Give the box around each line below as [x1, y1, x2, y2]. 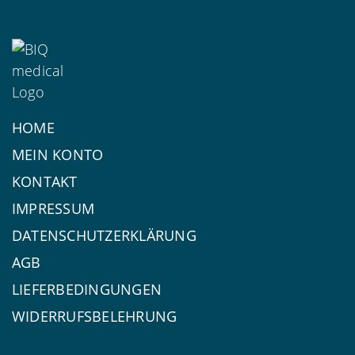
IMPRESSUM [12, 198, 95, 218]
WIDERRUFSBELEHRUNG [12, 306, 177, 326]
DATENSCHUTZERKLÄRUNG [12, 225, 197, 245]
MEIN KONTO [12, 144, 104, 164]
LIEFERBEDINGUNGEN [12, 279, 162, 299]
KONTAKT [12, 171, 78, 191]
